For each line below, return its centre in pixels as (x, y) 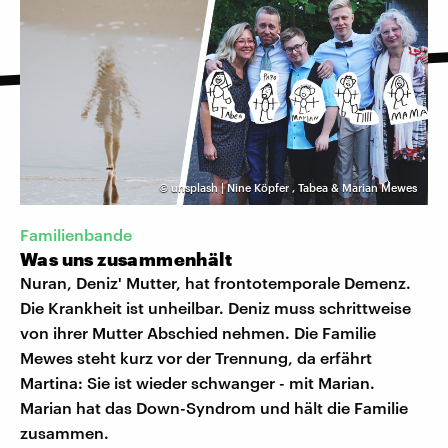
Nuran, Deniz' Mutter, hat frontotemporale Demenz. (215, 283)
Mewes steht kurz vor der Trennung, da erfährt (196, 358)
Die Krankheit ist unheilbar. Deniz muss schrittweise (215, 308)
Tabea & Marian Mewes (357, 188)
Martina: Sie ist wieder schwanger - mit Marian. (197, 383)
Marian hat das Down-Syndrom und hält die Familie (214, 408)
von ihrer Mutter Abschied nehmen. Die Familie (198, 333)
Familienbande (76, 235)
